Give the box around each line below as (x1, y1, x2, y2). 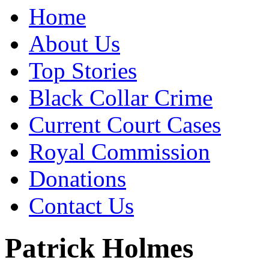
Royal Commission (29, 138, 210, 165)
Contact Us (29, 192, 134, 219)
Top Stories (29, 57, 137, 83)
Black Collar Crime (29, 84, 213, 110)
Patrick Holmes (5, 232, 193, 264)
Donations (29, 165, 126, 192)
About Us (29, 30, 120, 56)
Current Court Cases (29, 111, 221, 138)
